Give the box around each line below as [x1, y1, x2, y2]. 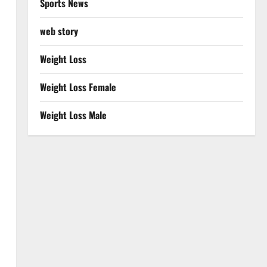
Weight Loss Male [39, 108, 107, 122]
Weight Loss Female [39, 80, 116, 94]
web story [39, 24, 78, 38]
